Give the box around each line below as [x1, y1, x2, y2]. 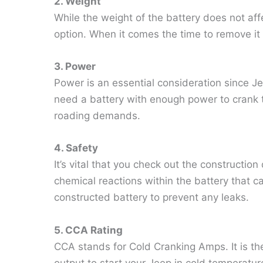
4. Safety [54, 142, 98, 154]
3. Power [54, 60, 96, 73]
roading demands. [54, 110, 146, 122]
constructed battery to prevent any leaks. [54, 191, 249, 204]
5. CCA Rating [54, 224, 123, 236]
